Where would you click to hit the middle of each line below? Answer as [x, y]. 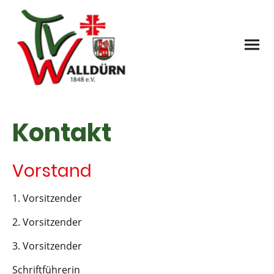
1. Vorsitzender [47, 198]
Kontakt [62, 132]
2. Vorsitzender [47, 222]
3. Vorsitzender [47, 246]
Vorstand [52, 171]
